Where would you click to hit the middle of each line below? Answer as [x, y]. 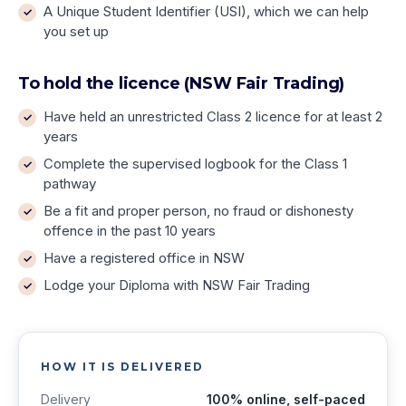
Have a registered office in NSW [144, 258]
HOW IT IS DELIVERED [122, 367]
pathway [70, 184]
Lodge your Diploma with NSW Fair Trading [177, 285]
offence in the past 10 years [130, 231]
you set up [76, 31]
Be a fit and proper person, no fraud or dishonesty [198, 211]
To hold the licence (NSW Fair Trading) [182, 83]
